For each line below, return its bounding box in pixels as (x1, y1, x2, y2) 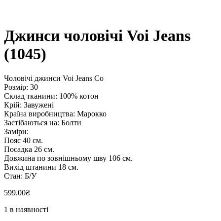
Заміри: (4, 127, 29, 136)
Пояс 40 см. (4, 136, 43, 145)
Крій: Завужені (4, 100, 54, 109)
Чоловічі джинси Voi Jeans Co (4, 74, 104, 82)
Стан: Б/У (4, 171, 37, 180)
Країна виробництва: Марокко (4, 109, 107, 118)
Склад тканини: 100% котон (4, 91, 99, 100)
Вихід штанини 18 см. (4, 162, 78, 171)
